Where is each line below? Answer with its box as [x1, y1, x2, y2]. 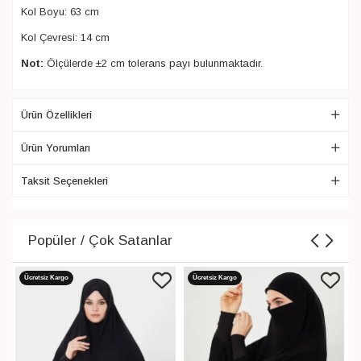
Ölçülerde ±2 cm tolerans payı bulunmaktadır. [44, 56, 263, 69]
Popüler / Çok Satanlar [28, 232, 172, 249]
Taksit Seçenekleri [21, 174, 108, 187]
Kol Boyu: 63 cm [21, 5, 99, 18]
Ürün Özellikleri [21, 108, 92, 121]
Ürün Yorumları [21, 141, 90, 154]
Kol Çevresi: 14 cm [21, 31, 110, 44]
